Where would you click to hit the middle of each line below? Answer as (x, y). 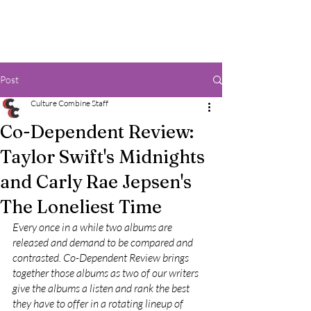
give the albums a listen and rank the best (102, 288)
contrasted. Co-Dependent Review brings (102, 258)
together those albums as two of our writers (107, 273)
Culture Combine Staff (69, 103)
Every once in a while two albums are (93, 227)
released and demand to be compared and (104, 242)
